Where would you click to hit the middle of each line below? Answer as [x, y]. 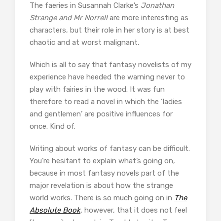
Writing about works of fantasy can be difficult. [110, 148]
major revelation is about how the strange [101, 185]
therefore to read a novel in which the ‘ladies [106, 101]
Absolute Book [55, 210]
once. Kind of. [54, 126]
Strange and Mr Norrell [69, 18]
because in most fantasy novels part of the [104, 173]
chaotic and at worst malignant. [85, 42]
